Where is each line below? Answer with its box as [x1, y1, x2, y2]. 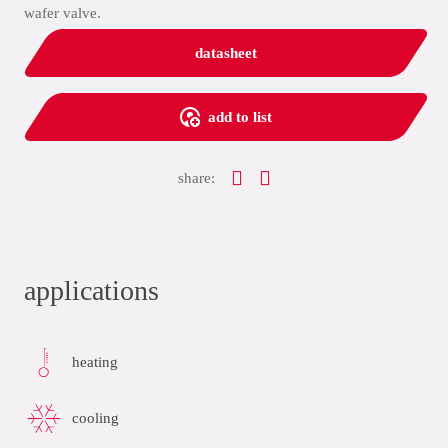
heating [72, 353, 118, 370]
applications [24, 275, 159, 306]
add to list [208, 109, 272, 125]
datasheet [195, 45, 257, 61]
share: [177, 169, 215, 186]
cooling [72, 409, 119, 426]
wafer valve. [24, 5, 101, 21]
